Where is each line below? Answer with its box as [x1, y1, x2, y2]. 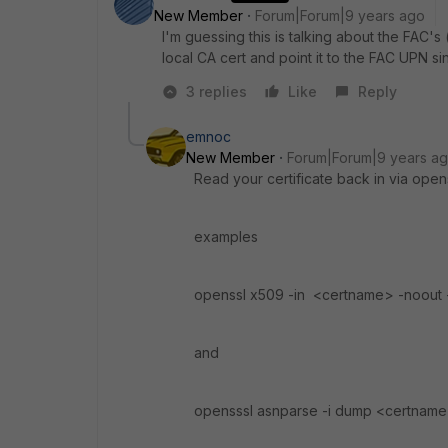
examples [194, 228, 258, 245]
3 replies [186, 83, 247, 100]
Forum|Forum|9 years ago [255, 7, 425, 24]
